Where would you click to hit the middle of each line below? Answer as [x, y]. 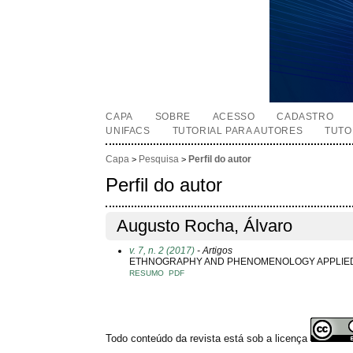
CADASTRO [305, 117]
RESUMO [147, 273]
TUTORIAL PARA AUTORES [238, 131]
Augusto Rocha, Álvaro [205, 226]
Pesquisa [159, 160]
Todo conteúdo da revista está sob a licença [208, 338]
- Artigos [214, 250]
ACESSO [234, 117]
